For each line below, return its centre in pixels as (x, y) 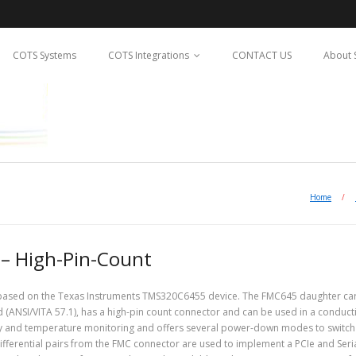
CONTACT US (262, 55)
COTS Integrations (149, 55)
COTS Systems (44, 55)
